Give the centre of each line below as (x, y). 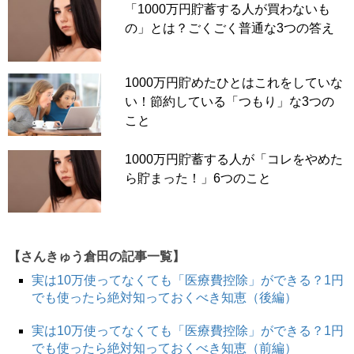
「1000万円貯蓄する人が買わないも (227, 9)
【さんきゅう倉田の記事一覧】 (96, 256)
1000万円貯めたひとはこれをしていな (233, 83)
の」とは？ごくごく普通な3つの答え (229, 28)
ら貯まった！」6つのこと (198, 179)
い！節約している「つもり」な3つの (229, 102)
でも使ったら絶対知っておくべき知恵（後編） (164, 297)
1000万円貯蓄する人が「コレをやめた (233, 160)
